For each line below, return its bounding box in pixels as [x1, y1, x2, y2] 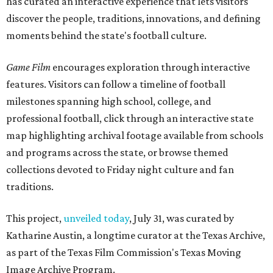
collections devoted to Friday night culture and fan [6, 163, 234, 175]
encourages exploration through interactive [51, 61, 250, 73]
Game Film [6, 61, 51, 73]
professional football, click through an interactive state [6, 112, 253, 124]
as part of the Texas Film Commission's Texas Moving [6, 246, 241, 258]
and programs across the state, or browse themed [6, 146, 229, 158]
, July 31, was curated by [129, 212, 234, 224]
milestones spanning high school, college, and [6, 95, 211, 107]
